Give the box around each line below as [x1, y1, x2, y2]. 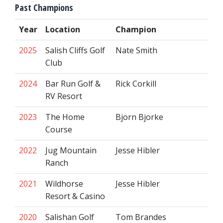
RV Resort [45, 91, 82, 102]
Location [45, 24, 80, 35]
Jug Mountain [45, 145, 97, 156]
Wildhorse [45, 178, 83, 189]
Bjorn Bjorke [115, 111, 163, 122]
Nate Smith [115, 45, 157, 56]
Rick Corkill [115, 78, 156, 89]
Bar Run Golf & [45, 78, 101, 89]
